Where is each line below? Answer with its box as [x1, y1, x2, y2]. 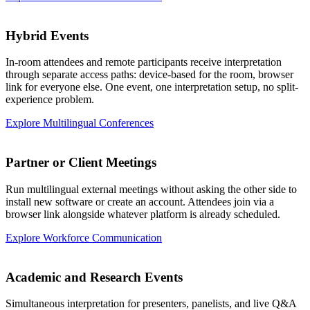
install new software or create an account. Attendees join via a [6, 195, 274, 208]
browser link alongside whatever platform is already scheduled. [6, 208, 280, 220]
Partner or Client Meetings [6, 155, 156, 170]
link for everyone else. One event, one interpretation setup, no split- [6, 81, 298, 93]
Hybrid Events [6, 28, 89, 43]
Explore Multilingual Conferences [6, 117, 154, 129]
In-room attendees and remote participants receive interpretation [6, 56, 282, 69]
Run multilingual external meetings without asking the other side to [6, 183, 297, 195]
